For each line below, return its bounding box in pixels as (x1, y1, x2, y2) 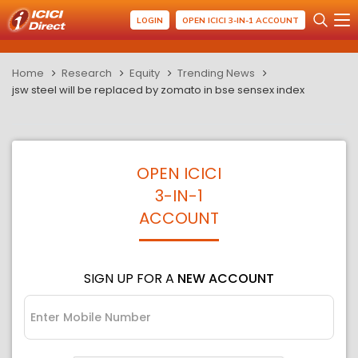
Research (62, 66, 112, 81)
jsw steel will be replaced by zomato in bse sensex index (12, 82, 304, 97)
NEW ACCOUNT (177, 269, 274, 288)
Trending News (177, 66, 255, 81)
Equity (129, 66, 160, 81)
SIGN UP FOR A (84, 269, 177, 288)
